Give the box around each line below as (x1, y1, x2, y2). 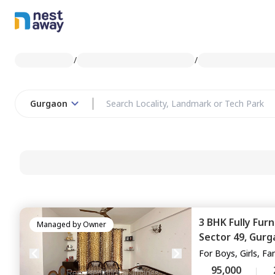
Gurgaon (30, 98, 68, 109)
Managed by (37, 219, 81, 230)
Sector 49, (199, 230, 249, 244)
